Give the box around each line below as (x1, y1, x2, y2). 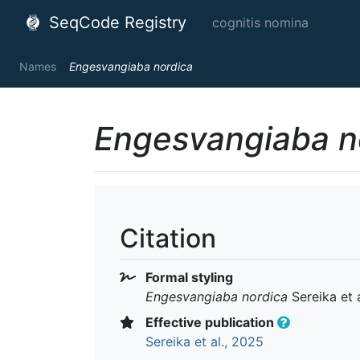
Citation (120, 223, 216, 254)
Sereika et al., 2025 (145, 333, 264, 350)
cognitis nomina (212, 14, 309, 31)
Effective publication (142, 313, 277, 330)
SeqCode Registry (44, 13, 186, 32)
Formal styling (142, 268, 233, 285)
